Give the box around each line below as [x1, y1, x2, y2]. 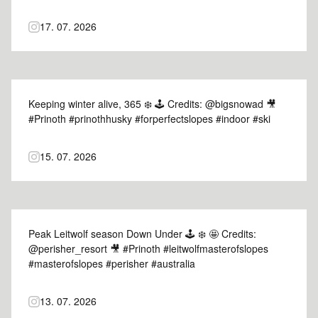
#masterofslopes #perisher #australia [28, 256, 195, 270]
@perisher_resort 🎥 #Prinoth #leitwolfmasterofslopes [28, 241, 268, 256]
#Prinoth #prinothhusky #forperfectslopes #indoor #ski [28, 111, 270, 126]
